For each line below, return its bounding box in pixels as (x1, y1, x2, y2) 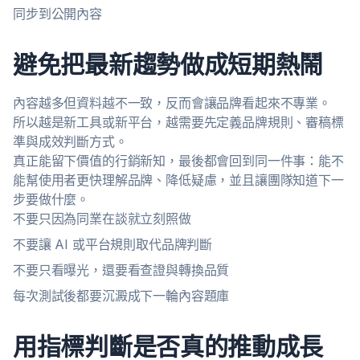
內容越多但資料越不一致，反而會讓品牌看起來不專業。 (13, 95, 331, 111)
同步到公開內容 (13, 6, 102, 22)
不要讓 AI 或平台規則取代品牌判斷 (13, 236, 213, 252)
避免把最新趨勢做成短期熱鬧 (13, 49, 324, 80)
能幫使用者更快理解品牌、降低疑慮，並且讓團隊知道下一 (13, 172, 344, 188)
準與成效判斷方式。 (13, 133, 128, 149)
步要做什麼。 (13, 191, 90, 207)
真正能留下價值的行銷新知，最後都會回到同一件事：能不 (13, 153, 344, 169)
